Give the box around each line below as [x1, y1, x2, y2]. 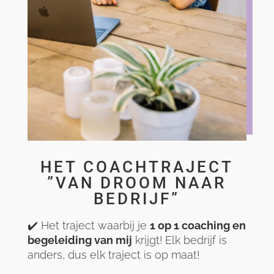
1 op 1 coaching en [149, 219, 246, 232]
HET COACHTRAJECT [40, 158, 234, 177]
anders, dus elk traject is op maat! [27, 248, 202, 262]
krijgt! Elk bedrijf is [131, 234, 227, 247]
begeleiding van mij [27, 234, 132, 247]
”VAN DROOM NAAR [47, 174, 227, 193]
